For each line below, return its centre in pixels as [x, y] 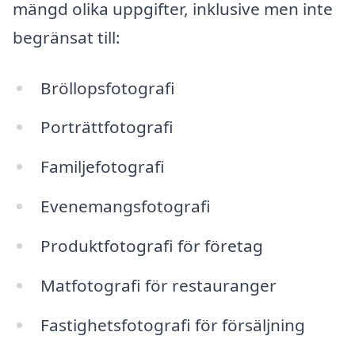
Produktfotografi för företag [151, 246]
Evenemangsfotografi [125, 206]
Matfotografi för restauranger [158, 285]
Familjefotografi [102, 167]
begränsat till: [67, 37]
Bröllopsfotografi [107, 88]
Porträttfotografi [107, 127]
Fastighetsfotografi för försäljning [172, 324]
